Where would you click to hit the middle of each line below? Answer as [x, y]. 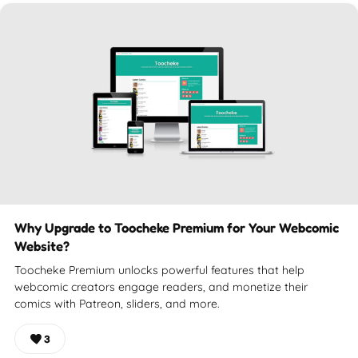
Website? [42, 246]
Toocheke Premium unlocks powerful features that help [159, 270]
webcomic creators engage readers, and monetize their [161, 286]
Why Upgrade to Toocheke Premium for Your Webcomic [177, 227]
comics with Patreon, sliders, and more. [117, 303]
